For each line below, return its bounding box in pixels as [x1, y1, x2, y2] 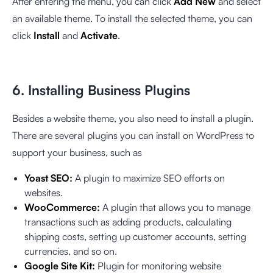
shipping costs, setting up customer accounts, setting [24, 230, 246, 243]
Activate [80, 29, 118, 41]
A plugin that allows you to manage [100, 200, 250, 213]
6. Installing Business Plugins [12, 81, 190, 98]
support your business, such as [12, 146, 144, 158]
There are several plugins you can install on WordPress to [12, 129, 254, 141]
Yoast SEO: [24, 171, 73, 184]
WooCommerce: [24, 200, 100, 213]
